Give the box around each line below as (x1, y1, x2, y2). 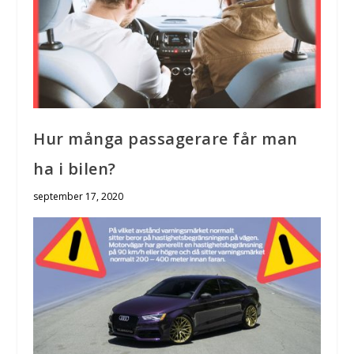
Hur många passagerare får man (33, 127, 298, 149)
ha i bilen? (33, 157, 116, 179)
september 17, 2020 (33, 189, 124, 203)
